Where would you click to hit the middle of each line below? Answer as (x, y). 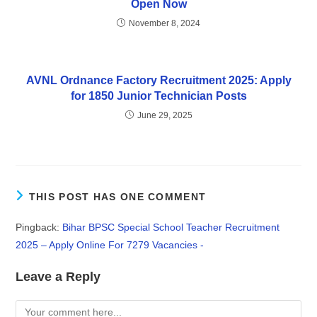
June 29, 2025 (165, 116)
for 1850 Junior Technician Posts (158, 96)
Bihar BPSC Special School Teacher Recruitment (171, 227)
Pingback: (39, 227)
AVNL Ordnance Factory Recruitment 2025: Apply (158, 81)
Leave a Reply (58, 277)
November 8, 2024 (165, 24)
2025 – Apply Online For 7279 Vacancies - (110, 245)
